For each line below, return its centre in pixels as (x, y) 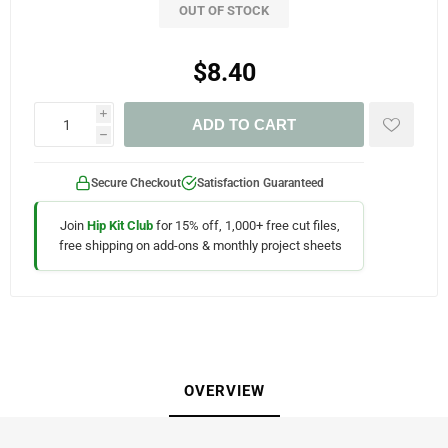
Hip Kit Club (120, 225)
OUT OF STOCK (224, 10)
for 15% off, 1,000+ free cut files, (246, 225)
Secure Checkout (135, 183)
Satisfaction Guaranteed (260, 183)
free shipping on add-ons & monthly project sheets (200, 245)
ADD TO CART (244, 124)
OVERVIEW (224, 391)
